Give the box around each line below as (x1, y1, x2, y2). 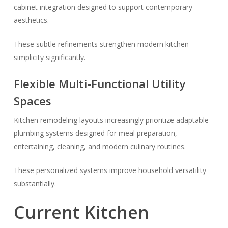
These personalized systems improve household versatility (13, 165, 206, 175)
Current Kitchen (13, 201, 149, 224)
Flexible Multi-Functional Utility (13, 76, 186, 91)
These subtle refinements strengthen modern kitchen (13, 39, 189, 49)
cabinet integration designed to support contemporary (13, 2, 192, 12)
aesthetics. (13, 15, 49, 25)
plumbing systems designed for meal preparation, (13, 128, 177, 138)
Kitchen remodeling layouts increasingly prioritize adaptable (13, 115, 209, 125)
